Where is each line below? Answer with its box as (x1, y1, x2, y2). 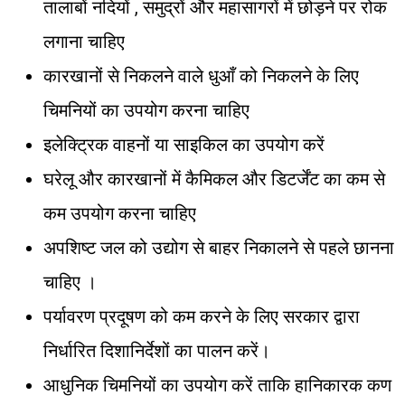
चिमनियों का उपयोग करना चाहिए (43, 99, 250, 121)
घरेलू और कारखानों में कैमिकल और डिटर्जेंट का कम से (43, 167, 385, 190)
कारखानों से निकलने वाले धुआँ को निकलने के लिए (43, 64, 359, 87)
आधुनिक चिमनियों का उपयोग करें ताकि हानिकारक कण (43, 373, 391, 396)
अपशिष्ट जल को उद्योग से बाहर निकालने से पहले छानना (43, 236, 394, 259)
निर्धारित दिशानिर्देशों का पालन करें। (43, 339, 270, 362)
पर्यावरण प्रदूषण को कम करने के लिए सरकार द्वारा (43, 305, 360, 327)
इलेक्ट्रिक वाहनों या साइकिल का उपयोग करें (43, 133, 325, 155)
